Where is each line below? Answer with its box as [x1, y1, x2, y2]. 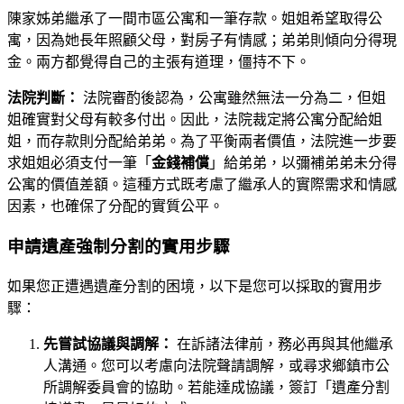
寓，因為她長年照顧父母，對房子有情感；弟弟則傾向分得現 [7, 32, 397, 49]
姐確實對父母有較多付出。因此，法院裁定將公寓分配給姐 [7, 112, 382, 128]
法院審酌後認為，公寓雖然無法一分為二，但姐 [79, 90, 386, 106]
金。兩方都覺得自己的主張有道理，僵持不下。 [7, 54, 310, 70]
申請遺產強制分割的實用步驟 [7, 237, 230, 257]
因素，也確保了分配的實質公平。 [7, 198, 224, 215]
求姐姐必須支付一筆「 [7, 155, 151, 171]
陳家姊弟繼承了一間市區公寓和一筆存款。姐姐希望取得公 [7, 11, 382, 27]
